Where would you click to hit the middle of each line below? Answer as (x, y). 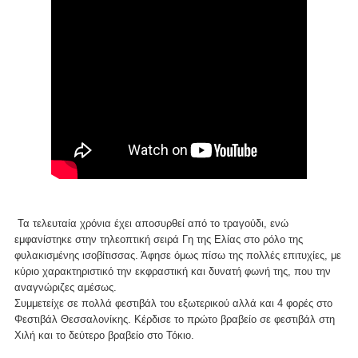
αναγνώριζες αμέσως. (66, 288)
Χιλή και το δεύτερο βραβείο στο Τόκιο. (109, 336)
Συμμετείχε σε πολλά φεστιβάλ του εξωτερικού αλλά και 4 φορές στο (173, 304)
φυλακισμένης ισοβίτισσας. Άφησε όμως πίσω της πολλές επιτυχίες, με (178, 256)
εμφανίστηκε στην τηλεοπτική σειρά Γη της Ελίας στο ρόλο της (159, 240)
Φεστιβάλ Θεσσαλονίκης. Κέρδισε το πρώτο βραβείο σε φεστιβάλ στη (175, 320)
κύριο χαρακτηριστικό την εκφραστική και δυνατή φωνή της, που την (173, 272)
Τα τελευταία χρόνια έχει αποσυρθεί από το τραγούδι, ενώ (151, 224)
